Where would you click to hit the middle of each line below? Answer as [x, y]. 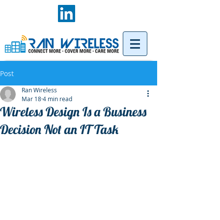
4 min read [57, 99]
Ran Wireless [39, 90]
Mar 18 [31, 99]
